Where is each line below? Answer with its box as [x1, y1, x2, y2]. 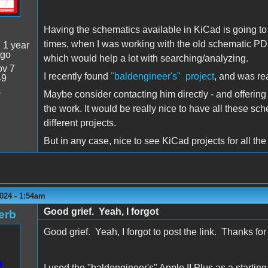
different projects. [43, 117, 116, 128]
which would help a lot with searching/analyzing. [43, 53, 248, 63]
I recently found [43, 71, 111, 81]
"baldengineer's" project [110, 71, 214, 81]
